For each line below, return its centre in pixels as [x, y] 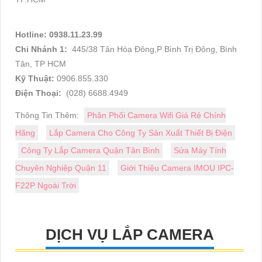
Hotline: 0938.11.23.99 [60, 35]
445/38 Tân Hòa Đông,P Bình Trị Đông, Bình [153, 49]
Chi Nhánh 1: [42, 49]
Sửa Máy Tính [200, 151]
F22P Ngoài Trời [46, 186]
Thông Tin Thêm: [48, 116]
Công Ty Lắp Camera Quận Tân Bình [90, 151]
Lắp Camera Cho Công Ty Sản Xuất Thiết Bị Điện [141, 133]
